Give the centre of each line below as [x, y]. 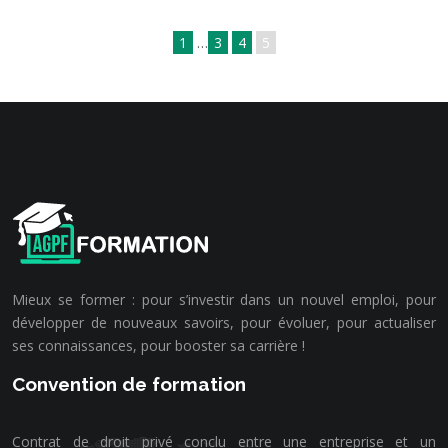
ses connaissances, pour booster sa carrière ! [158, 345]
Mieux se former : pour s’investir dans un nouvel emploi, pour [224, 299]
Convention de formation [129, 383]
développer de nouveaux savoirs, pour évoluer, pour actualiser [224, 322]
